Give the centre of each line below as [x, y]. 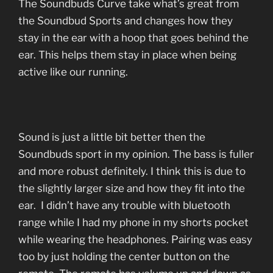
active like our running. [73, 72]
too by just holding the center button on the [124, 256]
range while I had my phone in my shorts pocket [133, 222]
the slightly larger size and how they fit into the [132, 188]
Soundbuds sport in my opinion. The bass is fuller [136, 154]
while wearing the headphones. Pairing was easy [135, 239]
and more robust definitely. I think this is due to [132, 171]
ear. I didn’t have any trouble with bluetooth [124, 205]
